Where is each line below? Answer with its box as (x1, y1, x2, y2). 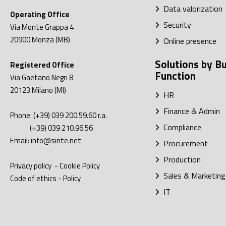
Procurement (159, 137, 208, 150)
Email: (10, 135, 31, 147)
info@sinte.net (31, 135, 81, 147)
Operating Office (10, 9, 70, 21)
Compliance (159, 121, 201, 134)
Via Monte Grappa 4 (10, 21, 74, 33)
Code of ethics (10, 173, 56, 185)
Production (159, 153, 201, 166)
